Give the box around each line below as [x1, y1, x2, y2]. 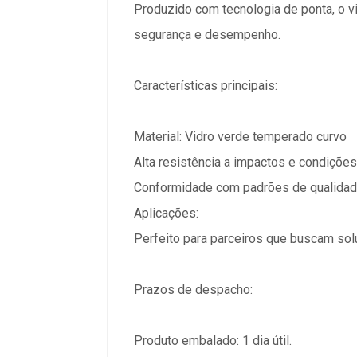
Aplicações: [134, 206, 198, 221]
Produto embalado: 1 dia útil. [134, 333, 292, 348]
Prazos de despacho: [134, 282, 253, 297]
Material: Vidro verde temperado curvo [134, 129, 347, 144]
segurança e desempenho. [134, 27, 280, 42]
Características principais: [134, 78, 277, 93]
